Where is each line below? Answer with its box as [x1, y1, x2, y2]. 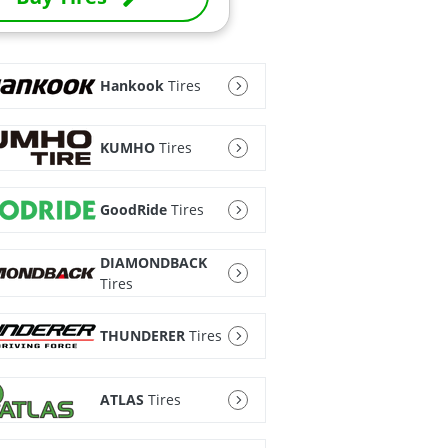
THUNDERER [99, 326, 185, 346]
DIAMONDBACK [99, 252, 207, 272]
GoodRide [99, 200, 167, 220]
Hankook [99, 76, 164, 96]
